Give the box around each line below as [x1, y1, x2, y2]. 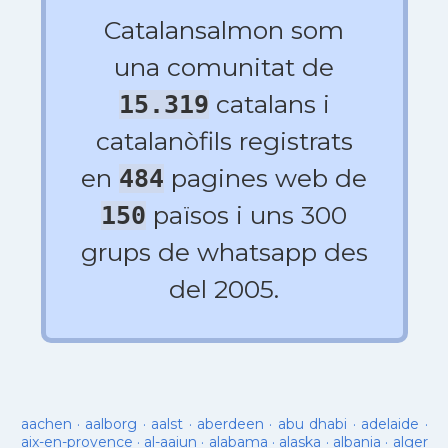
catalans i [208, 89, 330, 119]
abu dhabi [277, 415, 348, 433]
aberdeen [197, 415, 265, 433]
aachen [20, 415, 72, 433]
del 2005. [169, 274, 279, 304]
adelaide [361, 415, 420, 433]
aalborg [85, 415, 138, 433]
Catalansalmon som [104, 15, 344, 45]
